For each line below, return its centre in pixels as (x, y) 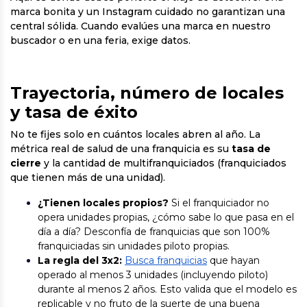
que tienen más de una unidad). (88, 177)
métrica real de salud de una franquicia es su (121, 149)
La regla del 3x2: (80, 260)
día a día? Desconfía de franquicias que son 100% (154, 232)
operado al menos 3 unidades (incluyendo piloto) (153, 275)
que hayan (233, 260)
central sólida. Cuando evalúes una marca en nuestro (140, 26)
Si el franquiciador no (219, 203)
